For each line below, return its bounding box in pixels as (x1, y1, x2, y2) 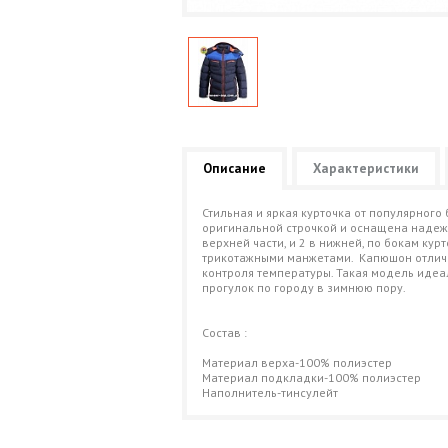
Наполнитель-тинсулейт (202, 385, 344, 400)
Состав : (202, 325, 247, 340)
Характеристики (313, 160, 419, 177)
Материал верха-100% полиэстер (202, 355, 428, 370)
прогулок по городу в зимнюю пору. (202, 280, 406, 295)
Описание (203, 160, 266, 177)
